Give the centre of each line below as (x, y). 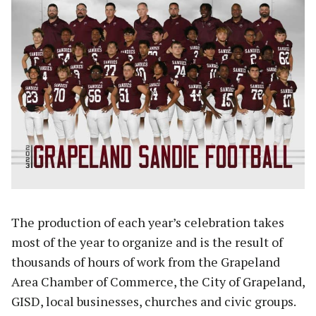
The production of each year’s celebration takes (148, 222)
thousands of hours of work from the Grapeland (146, 261)
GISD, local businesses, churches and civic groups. (153, 301)
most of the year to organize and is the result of (147, 242)
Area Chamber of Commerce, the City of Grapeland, (158, 281)
